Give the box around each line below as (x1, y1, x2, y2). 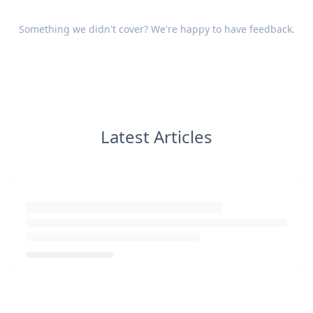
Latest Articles (101, 125, 212, 148)
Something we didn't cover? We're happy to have (18, 22, 249, 36)
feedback (249, 22, 292, 36)
